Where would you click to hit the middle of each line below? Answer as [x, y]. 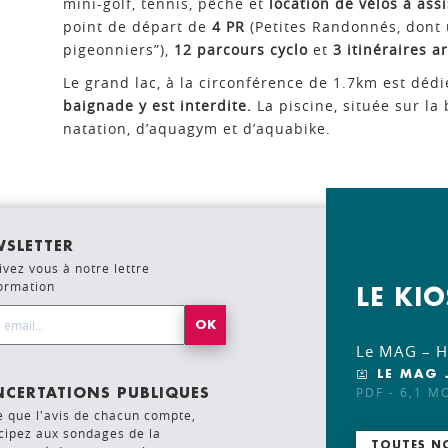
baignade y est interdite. [160, 105]
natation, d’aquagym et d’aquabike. [197, 128]
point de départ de [135, 26]
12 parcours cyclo [241, 49]
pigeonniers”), [118, 49]
